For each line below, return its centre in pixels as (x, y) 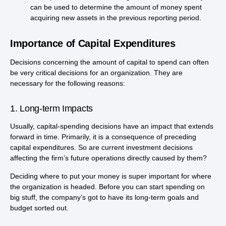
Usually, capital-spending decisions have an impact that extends (112, 126)
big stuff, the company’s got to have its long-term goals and (104, 197)
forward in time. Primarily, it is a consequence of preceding (103, 137)
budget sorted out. (39, 208)
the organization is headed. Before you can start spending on (107, 186)
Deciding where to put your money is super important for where (111, 176)
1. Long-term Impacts (51, 109)
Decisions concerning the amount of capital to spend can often (109, 62)
